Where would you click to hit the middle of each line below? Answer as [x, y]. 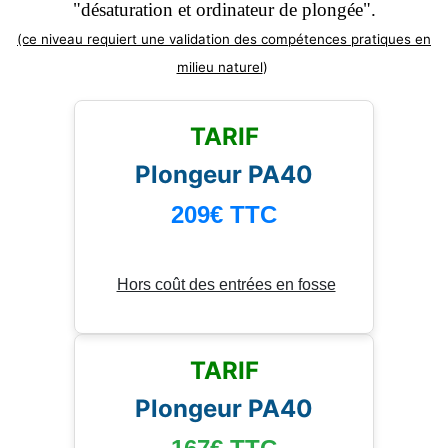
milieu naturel [219, 66]
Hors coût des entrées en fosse [226, 284]
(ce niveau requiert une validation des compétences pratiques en [224, 38]
